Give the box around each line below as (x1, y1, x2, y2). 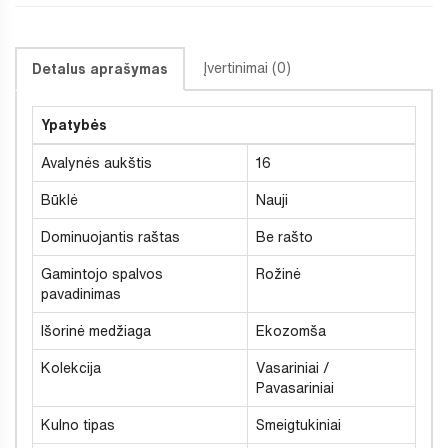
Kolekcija (41, 360, 101, 375)
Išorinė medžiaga (41, 323, 151, 338)
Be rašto (256, 229, 313, 244)
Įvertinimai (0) (203, 60, 291, 75)
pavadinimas (41, 286, 121, 301)
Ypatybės (41, 117, 107, 132)
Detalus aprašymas (32, 61, 168, 76)
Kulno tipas (41, 417, 115, 432)
